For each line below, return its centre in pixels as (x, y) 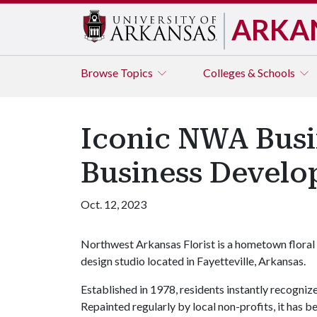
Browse (100, 73)
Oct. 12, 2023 (114, 204)
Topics (138, 73)
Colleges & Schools (250, 73)
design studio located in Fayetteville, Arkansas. (193, 261)
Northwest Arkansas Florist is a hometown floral (198, 244)
